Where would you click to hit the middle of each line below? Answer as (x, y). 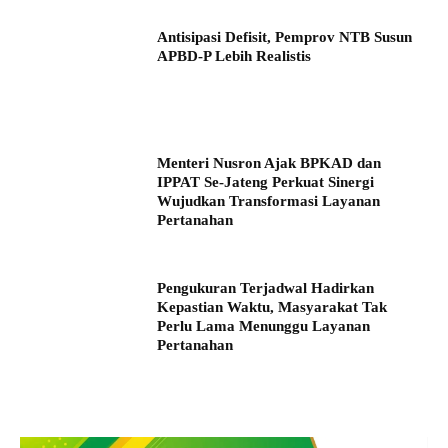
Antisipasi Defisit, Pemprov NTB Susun (285, 37)
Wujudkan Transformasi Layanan (269, 200)
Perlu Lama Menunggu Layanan (264, 326)
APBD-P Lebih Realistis (234, 56)
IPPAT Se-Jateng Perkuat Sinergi (266, 181)
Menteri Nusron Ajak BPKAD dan (269, 162)
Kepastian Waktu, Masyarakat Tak (272, 307)
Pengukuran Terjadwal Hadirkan (266, 288)
